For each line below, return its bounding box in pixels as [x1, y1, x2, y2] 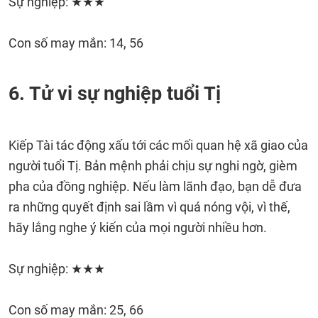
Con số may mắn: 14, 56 [9, 35, 143, 50]
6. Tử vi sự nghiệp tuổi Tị [9, 82, 221, 105]
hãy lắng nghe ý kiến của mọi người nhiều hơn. [9, 220, 267, 235]
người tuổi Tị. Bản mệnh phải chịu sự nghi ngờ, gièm [9, 158, 297, 173]
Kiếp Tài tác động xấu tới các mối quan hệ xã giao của [9, 138, 308, 153]
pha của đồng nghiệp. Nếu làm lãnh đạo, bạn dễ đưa [9, 179, 302, 194]
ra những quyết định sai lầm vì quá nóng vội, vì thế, [9, 199, 290, 214]
